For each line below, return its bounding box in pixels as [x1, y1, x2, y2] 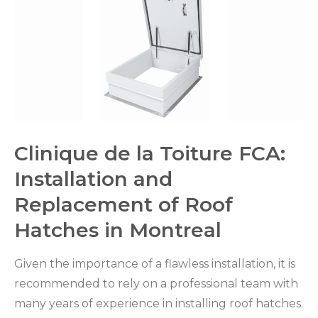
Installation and [14, 166, 172, 191]
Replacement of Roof [14, 192, 233, 216]
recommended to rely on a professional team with [14, 276, 298, 290]
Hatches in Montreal [14, 217, 221, 242]
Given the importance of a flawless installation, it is [14, 256, 295, 270]
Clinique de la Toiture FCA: [14, 141, 285, 165]
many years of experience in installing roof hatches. [14, 296, 303, 310]
